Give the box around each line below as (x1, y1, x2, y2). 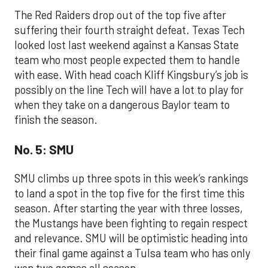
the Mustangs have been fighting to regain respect (14, 216, 248, 230)
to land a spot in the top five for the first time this (14, 186, 245, 200)
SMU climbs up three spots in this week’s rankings (14, 171, 248, 185)
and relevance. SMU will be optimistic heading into (14, 231, 248, 245)
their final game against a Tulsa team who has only (14, 246, 250, 260)
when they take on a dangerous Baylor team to (14, 98, 230, 111)
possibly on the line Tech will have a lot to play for (14, 83, 243, 96)
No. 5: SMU (14, 141, 74, 157)
